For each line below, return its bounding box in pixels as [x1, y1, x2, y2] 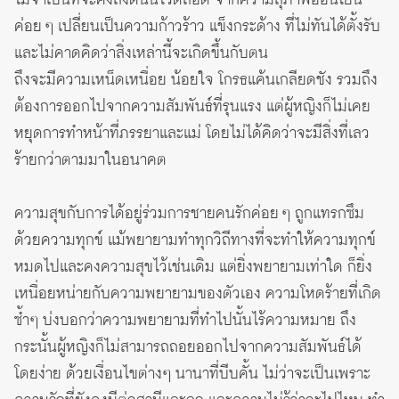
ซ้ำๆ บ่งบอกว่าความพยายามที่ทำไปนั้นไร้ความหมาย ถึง [14, 308, 356, 332]
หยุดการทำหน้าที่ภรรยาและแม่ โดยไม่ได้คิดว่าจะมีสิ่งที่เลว [14, 121, 370, 145]
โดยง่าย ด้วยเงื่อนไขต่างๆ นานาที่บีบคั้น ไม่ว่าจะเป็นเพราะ [14, 362, 370, 386]
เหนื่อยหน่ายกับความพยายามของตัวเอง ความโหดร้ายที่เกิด [14, 281, 381, 305]
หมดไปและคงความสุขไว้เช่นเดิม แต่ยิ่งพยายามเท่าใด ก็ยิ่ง [14, 255, 372, 279]
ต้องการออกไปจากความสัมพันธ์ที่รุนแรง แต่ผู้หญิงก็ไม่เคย [14, 94, 370, 118]
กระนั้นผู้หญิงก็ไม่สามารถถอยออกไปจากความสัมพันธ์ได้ [14, 335, 362, 359]
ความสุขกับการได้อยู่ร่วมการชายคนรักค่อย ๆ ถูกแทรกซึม [14, 201, 364, 225]
